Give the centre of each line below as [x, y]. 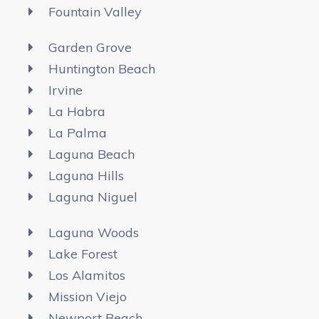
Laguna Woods [93, 232]
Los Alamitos [87, 275]
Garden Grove [90, 47]
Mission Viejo [87, 296]
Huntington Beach [101, 68]
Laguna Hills [86, 175]
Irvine [65, 90]
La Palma [77, 132]
